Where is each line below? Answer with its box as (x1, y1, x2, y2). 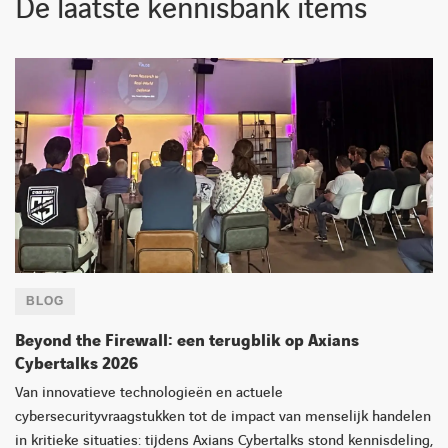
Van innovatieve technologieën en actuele (15, 382, 283, 403)
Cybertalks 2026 (15, 352, 138, 375)
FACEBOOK (247, 356, 352, 384)
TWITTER (302, 356, 390, 384)
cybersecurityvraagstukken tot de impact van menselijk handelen (15, 406, 431, 427)
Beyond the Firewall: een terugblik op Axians (15, 329, 359, 352)
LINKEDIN (128, 356, 228, 384)
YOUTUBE (194, 356, 289, 384)
